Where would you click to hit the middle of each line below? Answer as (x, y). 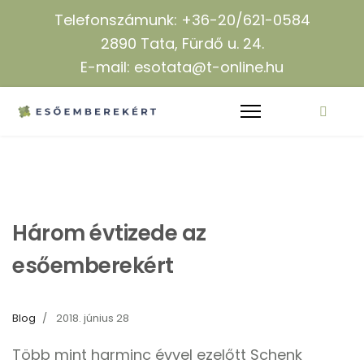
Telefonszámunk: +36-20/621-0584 (182, 20)
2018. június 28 (93, 318)
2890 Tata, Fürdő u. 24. (182, 43)
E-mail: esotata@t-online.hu (182, 67)
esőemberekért (93, 266)
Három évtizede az (109, 233)
